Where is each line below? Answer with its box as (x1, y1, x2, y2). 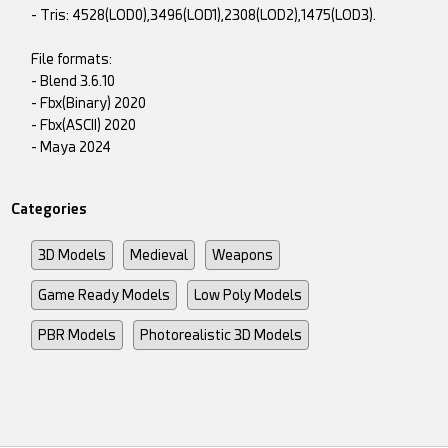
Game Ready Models (38, 287, 171, 304)
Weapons (212, 247, 274, 264)
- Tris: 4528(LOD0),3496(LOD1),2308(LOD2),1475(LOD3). (31, 7, 377, 24)
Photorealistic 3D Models (140, 327, 303, 344)
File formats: (31, 51, 113, 68)
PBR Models (38, 327, 117, 344)
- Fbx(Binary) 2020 (31, 95, 147, 112)
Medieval (130, 247, 189, 264)
